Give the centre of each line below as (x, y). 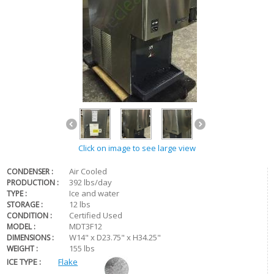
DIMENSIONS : (31, 238)
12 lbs (80, 205)
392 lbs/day (91, 183)
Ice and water (94, 194)
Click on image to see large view (137, 148)
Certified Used (96, 216)
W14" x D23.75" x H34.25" (115, 238)
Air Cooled (88, 172)
